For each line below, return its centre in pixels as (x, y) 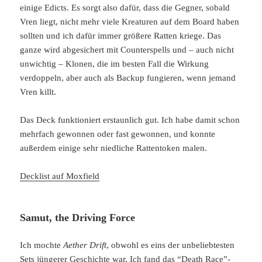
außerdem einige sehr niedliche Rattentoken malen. (114, 148)
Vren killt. (38, 92)
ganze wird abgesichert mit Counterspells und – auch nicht (127, 49)
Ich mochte (42, 245)
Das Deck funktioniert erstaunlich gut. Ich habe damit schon (130, 120)
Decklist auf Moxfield (60, 176)
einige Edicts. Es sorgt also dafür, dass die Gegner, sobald (125, 7)
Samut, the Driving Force (78, 217)
